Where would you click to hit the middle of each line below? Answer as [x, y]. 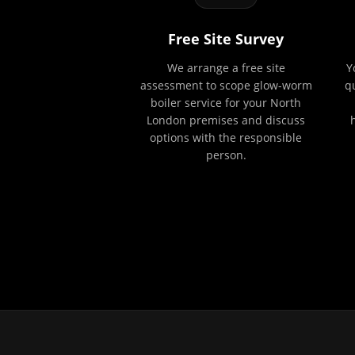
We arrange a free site [226, 68]
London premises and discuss [226, 120]
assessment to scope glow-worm [226, 85]
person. [226, 155]
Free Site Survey [226, 39]
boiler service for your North [226, 103]
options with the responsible [226, 137]
